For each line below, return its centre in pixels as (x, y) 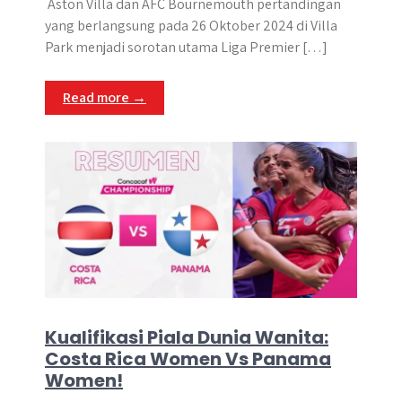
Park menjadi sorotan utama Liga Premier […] (186, 47)
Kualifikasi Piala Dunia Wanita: (187, 337)
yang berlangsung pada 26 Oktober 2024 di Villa (191, 26)
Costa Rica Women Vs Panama (188, 359)
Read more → (105, 97)
